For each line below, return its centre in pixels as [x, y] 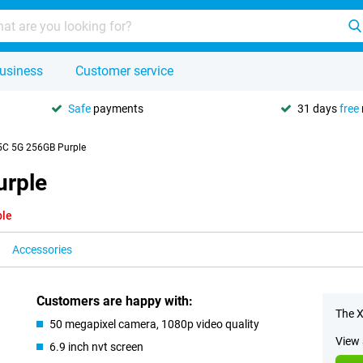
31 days [318, 108]
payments [117, 108]
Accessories [42, 250]
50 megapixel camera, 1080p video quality [155, 324]
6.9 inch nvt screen [97, 347]
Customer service [124, 71]
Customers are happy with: [115, 301]
